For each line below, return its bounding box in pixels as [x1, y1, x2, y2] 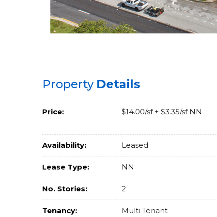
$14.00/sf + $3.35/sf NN [120, 107, 202, 116]
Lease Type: [42, 162, 89, 171]
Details [96, 77, 140, 91]
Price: [42, 107, 64, 116]
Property [42, 77, 96, 91]
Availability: [42, 140, 86, 150]
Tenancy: [42, 206, 77, 215]
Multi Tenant [120, 206, 168, 215]
